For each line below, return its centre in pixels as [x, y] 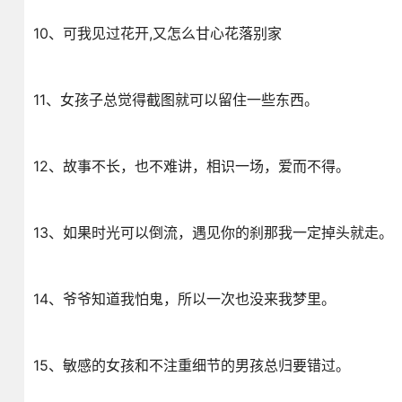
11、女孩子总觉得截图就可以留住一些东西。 [175, 100]
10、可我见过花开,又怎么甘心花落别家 [157, 33]
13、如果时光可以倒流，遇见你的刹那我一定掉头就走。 [213, 232]
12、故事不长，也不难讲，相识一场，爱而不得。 [191, 166]
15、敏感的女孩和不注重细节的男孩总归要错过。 [191, 365]
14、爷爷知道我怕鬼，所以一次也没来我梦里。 [184, 299]
